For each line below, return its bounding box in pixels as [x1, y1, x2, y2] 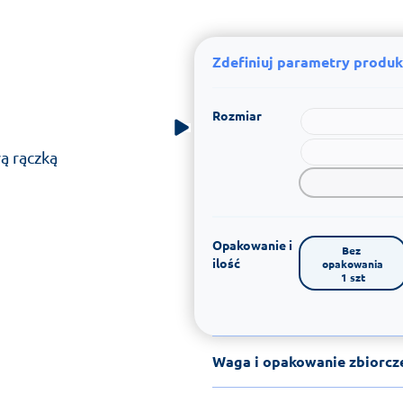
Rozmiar [212, 106, 262, 123]
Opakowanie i [212, 236, 292, 253]
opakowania [322, 255, 383, 271]
